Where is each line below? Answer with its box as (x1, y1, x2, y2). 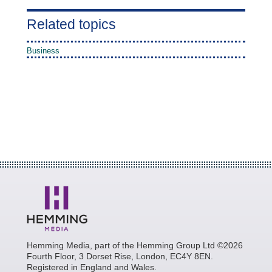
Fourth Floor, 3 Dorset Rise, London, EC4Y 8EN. (27, 251, 213, 261)
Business (27, 46, 59, 55)
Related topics (27, 16, 116, 32)
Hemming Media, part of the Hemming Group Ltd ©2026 (27, 240, 243, 250)
